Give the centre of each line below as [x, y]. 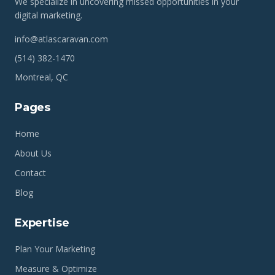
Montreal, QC [41, 77]
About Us [33, 153]
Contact [30, 173]
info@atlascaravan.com [61, 39]
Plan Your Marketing [55, 249]
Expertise [42, 223]
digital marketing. [48, 15]
